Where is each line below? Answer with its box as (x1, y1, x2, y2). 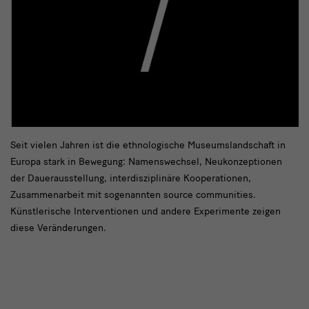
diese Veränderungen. (10, 222, 106, 235)
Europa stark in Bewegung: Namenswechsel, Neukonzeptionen (10, 156, 282, 168)
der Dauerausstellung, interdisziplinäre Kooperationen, (10, 172, 251, 185)
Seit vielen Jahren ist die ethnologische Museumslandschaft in (10, 139, 286, 152)
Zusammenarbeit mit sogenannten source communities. (10, 189, 256, 201)
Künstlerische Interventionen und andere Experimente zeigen (10, 206, 281, 218)
